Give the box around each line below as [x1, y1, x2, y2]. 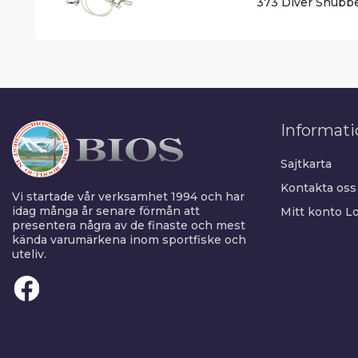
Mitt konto [280, 205, 342, 219]
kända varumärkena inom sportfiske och [12, 232, 246, 247]
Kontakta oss [280, 181, 356, 195]
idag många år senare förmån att [12, 203, 200, 218]
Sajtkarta [280, 157, 332, 171]
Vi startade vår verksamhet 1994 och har [12, 189, 245, 204]
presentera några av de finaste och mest [12, 217, 245, 233]
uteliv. [12, 246, 46, 261]
